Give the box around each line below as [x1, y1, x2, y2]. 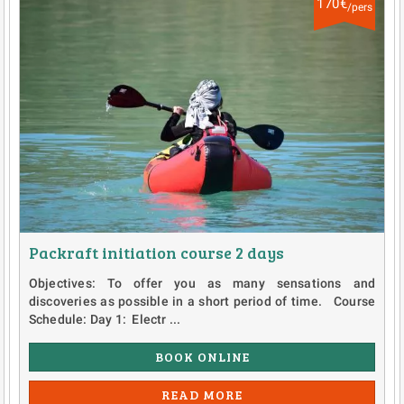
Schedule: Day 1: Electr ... [28, 311, 181, 326]
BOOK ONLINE [154, 347, 250, 365]
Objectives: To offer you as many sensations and [28, 275, 376, 290]
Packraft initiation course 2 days [28, 241, 284, 263]
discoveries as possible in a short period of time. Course [28, 293, 376, 308]
